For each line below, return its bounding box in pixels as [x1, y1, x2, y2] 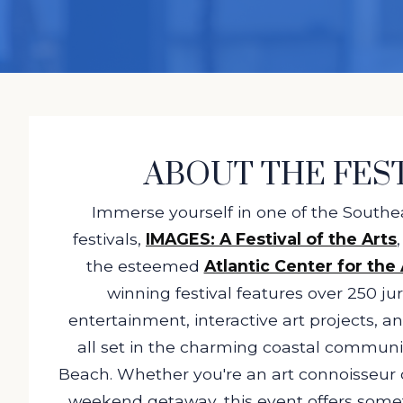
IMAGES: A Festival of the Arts [146, 229, 397, 249]
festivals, [73, 229, 146, 249]
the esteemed [85, 256, 204, 276]
